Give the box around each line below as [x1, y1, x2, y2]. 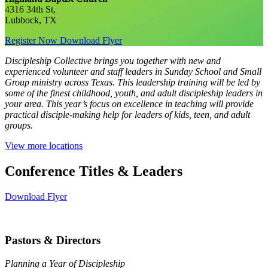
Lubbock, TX [5, 15, 57, 26]
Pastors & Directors [5, 233, 100, 246]
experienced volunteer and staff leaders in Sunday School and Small [5, 66, 261, 77]
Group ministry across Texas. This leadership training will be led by [5, 77, 260, 88]
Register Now [5, 35, 60, 46]
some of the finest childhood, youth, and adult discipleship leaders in [5, 88, 263, 99]
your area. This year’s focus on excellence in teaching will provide [5, 99, 254, 109]
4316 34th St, [5, 4, 56, 15]
